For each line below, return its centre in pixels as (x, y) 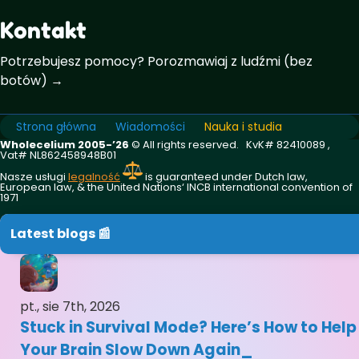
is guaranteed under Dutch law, (225, 176)
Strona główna (56, 126)
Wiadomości (150, 126)
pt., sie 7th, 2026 (70, 307)
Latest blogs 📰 (61, 234)
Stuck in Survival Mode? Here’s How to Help (188, 328)
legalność (94, 176)
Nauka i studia (243, 126)
